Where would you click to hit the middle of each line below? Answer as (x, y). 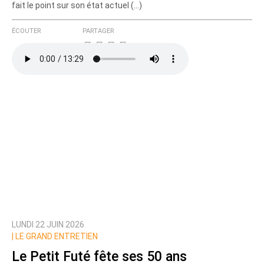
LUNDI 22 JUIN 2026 (48, 225)
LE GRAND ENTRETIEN (56, 237)
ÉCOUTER (26, 31)
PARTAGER (98, 31)
